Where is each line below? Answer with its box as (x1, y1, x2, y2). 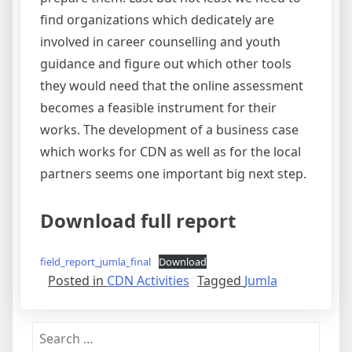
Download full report (40, 207, 236, 233)
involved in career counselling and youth (40, 32, 280, 50)
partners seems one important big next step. (40, 164, 306, 182)
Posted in (48, 271, 107, 289)
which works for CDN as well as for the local (40, 142, 301, 160)
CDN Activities (107, 271, 189, 289)
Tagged (197, 271, 244, 289)
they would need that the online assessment (40, 76, 303, 94)
